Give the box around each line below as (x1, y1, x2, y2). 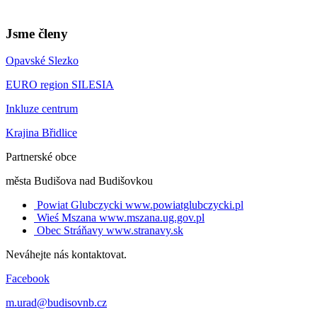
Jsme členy (6, 25, 68, 41)
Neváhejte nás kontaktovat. (6, 248, 127, 261)
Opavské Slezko (6, 54, 79, 67)
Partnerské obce (6, 151, 76, 163)
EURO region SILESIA (6, 79, 114, 91)
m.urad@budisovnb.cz (6, 296, 107, 309)
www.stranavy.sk (106, 224, 183, 237)
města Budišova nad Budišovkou (6, 175, 153, 188)
